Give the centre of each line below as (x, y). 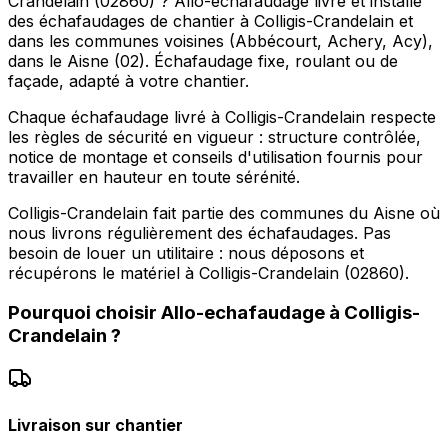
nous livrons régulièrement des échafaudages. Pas (199, 232)
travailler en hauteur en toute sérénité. (154, 176)
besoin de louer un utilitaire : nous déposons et (186, 252)
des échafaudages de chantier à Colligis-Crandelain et (210, 20)
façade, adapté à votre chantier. (128, 80)
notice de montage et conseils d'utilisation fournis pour (215, 156)
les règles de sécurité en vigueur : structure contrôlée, (214, 136)
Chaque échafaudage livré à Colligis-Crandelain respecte (222, 116)
